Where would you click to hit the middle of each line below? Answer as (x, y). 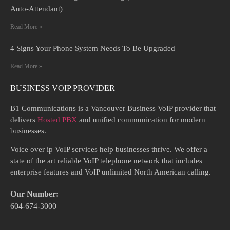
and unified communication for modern (141, 119)
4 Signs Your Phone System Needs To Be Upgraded (93, 48)
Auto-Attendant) (36, 8)
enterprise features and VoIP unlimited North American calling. (111, 172)
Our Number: (34, 194)
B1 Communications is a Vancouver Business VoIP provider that (113, 108)
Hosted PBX (57, 119)
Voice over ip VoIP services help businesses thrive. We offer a (109, 149)
